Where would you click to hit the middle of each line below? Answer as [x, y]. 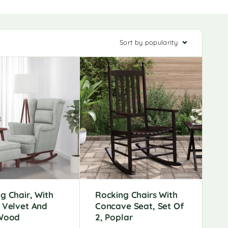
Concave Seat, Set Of [139, 206]
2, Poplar [114, 217]
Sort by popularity [149, 42]
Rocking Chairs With [136, 195]
